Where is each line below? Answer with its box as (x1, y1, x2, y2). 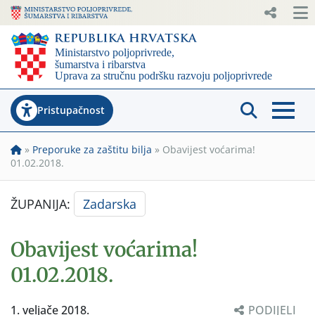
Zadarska (83, 195, 136, 212)
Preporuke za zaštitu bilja (32, 142, 152, 156)
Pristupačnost (37, 103, 105, 117)
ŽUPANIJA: (11, 195, 74, 212)
